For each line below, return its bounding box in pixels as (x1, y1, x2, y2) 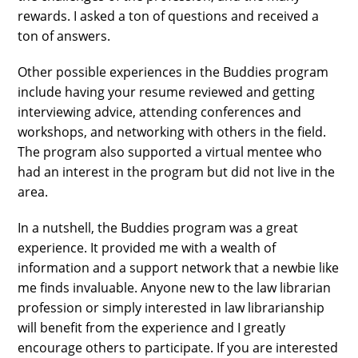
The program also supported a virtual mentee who (18, 143, 323, 161)
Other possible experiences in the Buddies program (18, 63, 329, 81)
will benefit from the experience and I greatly (18, 319, 286, 336)
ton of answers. (18, 27, 111, 45)
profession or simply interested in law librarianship (18, 299, 325, 316)
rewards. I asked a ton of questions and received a (18, 7, 320, 25)
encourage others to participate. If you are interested (18, 339, 339, 356)
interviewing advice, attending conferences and (18, 103, 302, 121)
